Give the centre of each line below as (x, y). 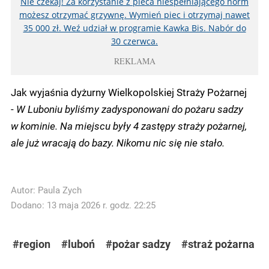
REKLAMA (134, 61)
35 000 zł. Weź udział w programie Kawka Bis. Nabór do (134, 28)
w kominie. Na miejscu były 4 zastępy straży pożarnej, (129, 126)
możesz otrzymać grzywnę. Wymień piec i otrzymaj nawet (134, 15)
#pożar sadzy (138, 244)
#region (32, 244)
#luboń (78, 244)
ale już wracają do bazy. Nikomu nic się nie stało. (118, 143)
